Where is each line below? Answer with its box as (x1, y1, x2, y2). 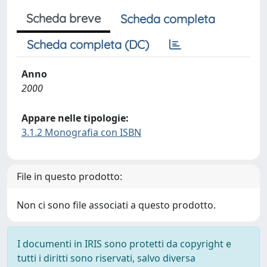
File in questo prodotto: (17, 170, 122, 183)
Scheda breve (26, 11, 101, 26)
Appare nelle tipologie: (21, 111, 129, 125)
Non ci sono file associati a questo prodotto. (17, 198, 216, 212)
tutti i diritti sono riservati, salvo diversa (17, 252, 195, 265)
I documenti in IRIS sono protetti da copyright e (17, 237, 231, 250)
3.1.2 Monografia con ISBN (21, 126, 141, 139)
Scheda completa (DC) (27, 37, 149, 52)
